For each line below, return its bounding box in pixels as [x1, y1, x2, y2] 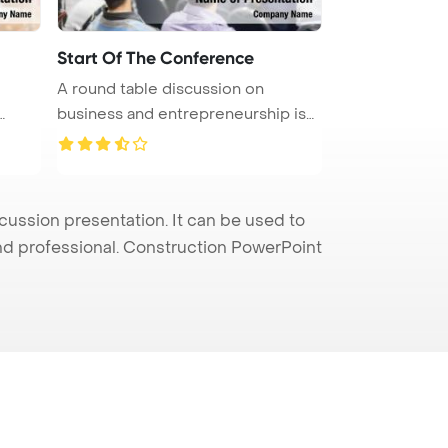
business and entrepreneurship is [57, 103, 306, 124]
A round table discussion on [57, 78, 264, 99]
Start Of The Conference [57, 46, 254, 69]
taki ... [57, 128, 96, 149]
